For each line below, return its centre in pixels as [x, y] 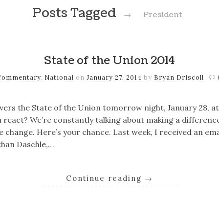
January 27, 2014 [114, 77]
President [163, 14]
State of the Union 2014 [109, 61]
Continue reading [105, 178]
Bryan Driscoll [179, 77]
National [59, 77]
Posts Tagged [76, 13]
